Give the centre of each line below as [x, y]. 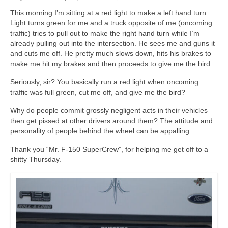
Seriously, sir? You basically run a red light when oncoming [104, 82]
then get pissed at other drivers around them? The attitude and [111, 121]
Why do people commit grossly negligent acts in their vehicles [109, 111]
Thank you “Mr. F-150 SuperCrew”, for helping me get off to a [109, 149]
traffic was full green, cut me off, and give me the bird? [98, 92]
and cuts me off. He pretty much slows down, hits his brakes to [111, 54]
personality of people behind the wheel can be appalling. [101, 131]
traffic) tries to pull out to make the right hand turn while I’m [105, 33]
